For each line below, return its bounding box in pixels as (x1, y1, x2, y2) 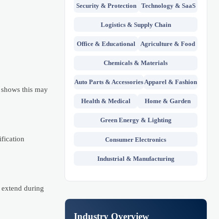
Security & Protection (76, 1, 137, 9)
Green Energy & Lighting (100, 116, 172, 124)
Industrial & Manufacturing (97, 154, 175, 162)
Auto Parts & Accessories (74, 78, 144, 86)
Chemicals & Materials (104, 59, 168, 67)
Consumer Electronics (105, 135, 167, 143)
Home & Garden (144, 97, 191, 105)
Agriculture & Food (140, 40, 196, 48)
